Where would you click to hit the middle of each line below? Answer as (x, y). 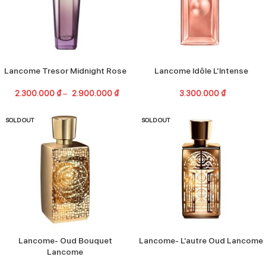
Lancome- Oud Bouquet (65, 240)
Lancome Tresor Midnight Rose (65, 70)
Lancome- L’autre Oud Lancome (201, 240)
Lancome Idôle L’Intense (201, 70)
